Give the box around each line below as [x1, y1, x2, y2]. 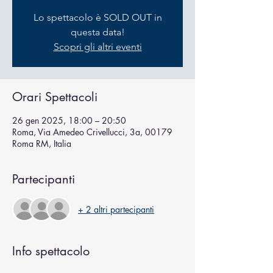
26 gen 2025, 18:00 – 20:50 [12, 115, 126, 126]
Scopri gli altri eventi [53, 41, 142, 52]
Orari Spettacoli [12, 89, 97, 105]
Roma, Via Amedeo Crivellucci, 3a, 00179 [12, 126, 172, 138]
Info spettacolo [12, 243, 90, 259]
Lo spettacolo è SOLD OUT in [33, 12, 162, 23]
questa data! [70, 26, 125, 38]
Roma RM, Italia [12, 138, 71, 149]
